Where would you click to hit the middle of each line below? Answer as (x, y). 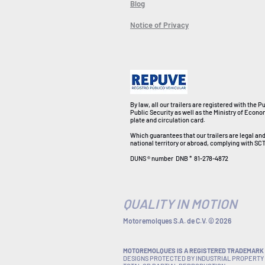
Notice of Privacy (159, 25)
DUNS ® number (152, 158)
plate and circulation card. (168, 120)
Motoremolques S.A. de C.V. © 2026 (177, 221)
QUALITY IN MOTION (180, 203)
